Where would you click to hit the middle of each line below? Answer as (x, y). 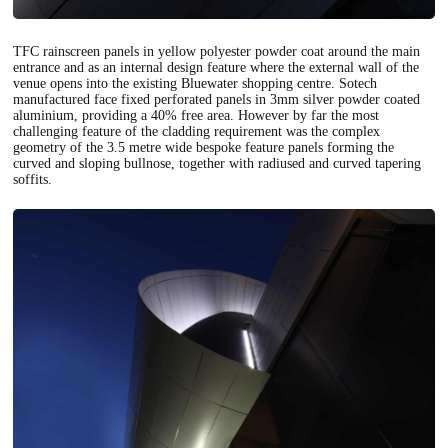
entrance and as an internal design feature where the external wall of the (216, 67)
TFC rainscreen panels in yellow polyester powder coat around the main (217, 51)
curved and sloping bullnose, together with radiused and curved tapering (217, 163)
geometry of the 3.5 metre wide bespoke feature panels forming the (204, 147)
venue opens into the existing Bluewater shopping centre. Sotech (195, 83)
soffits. (33, 179)
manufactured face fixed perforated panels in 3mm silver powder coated (217, 99)
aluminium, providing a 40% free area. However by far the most (196, 115)
